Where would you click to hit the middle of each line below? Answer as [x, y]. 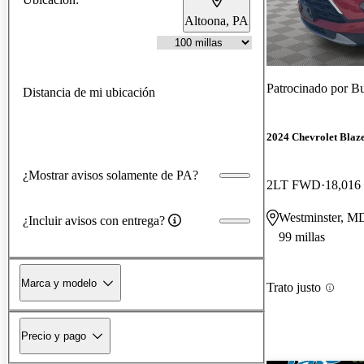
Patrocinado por [309, 88]
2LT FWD [294, 185]
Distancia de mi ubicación [89, 92]
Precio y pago [54, 336]
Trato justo [294, 288]
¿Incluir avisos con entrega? [94, 220]
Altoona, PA [217, 20]
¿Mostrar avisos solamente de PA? [110, 175]
